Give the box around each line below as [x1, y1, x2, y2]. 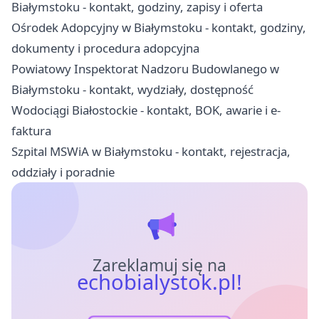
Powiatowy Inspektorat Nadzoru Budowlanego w [11, 60, 279, 77]
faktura [11, 122, 51, 139]
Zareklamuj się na [92, 253, 227, 276]
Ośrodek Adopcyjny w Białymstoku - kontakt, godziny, [11, 19, 306, 36]
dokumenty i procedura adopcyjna [11, 39, 199, 56]
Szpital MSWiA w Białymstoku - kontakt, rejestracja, [11, 142, 291, 159]
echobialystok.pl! [76, 267, 243, 296]
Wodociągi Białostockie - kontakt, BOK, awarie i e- [11, 101, 281, 118]
